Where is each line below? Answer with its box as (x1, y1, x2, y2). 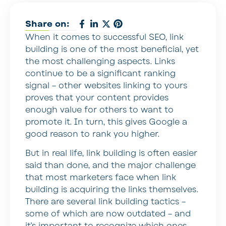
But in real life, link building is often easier (25, 147, 197, 159)
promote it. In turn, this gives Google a (25, 116, 187, 128)
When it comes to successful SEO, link (25, 31, 184, 43)
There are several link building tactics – (25, 196, 186, 207)
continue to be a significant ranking (25, 68, 176, 79)
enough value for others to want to (25, 104, 174, 116)
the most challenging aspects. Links (25, 55, 175, 67)
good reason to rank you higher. (25, 128, 159, 140)
